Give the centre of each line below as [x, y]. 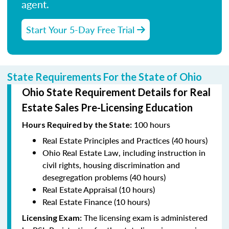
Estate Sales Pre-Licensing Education [107, 107]
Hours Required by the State [76, 124]
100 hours [151, 124]
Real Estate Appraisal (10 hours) [99, 189]
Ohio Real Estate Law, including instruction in [124, 152]
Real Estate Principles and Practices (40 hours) [125, 140]
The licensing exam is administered [145, 217]
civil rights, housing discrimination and [111, 165]
